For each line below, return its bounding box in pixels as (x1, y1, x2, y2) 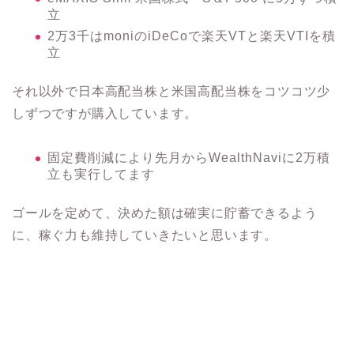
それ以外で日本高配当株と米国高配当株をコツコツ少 (12, 84, 331, 98)
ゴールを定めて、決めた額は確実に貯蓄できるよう (12, 205, 318, 220)
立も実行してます (47, 167, 155, 181)
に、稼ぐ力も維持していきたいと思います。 (12, 228, 277, 242)
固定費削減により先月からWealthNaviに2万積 (47, 150, 330, 164)
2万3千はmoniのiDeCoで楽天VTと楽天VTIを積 (47, 28, 336, 43)
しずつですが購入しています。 (12, 106, 198, 120)
